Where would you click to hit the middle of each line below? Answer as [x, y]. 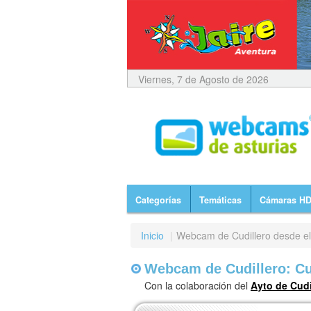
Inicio [152, 236]
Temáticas [220, 200]
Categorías [158, 200]
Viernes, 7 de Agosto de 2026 [203, 79]
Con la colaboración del [197, 286]
